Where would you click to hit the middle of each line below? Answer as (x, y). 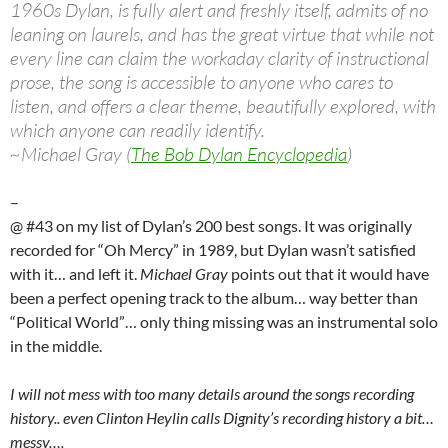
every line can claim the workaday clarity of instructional (219, 58)
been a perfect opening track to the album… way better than (214, 298)
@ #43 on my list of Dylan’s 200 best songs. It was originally (211, 226)
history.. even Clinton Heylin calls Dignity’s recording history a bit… (222, 418)
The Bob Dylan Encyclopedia (239, 154)
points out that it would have (328, 274)
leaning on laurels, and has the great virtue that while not (222, 34)
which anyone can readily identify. (137, 130)
